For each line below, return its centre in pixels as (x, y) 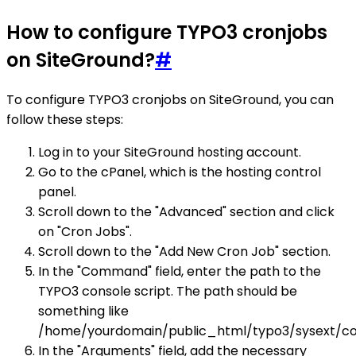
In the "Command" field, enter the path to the (180, 271)
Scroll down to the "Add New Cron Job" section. (184, 251)
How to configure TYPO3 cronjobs (167, 33)
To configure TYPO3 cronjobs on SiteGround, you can (170, 99)
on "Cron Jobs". (85, 231)
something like (83, 311)
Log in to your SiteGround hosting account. (170, 152)
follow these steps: (65, 119)
